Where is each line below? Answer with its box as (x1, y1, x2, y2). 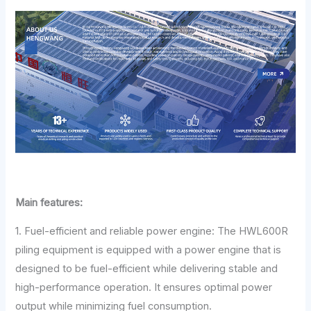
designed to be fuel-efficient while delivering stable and (15, 262, 278, 276)
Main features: (15, 196, 83, 209)
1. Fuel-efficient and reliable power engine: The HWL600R (15, 225, 289, 238)
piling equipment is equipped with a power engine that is (15, 244, 282, 257)
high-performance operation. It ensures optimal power (15, 281, 273, 294)
